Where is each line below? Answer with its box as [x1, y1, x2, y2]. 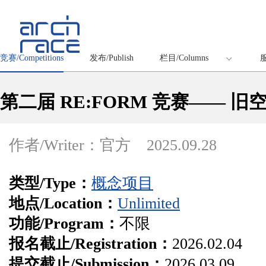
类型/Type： [9, 175, 91, 192]
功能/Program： [9, 215, 119, 232]
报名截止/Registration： [9, 235, 172, 252]
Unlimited [118, 195, 180, 212]
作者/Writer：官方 [9, 137, 135, 154]
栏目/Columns [160, 53, 208, 62]
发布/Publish [90, 53, 134, 62]
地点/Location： [9, 195, 118, 212]
